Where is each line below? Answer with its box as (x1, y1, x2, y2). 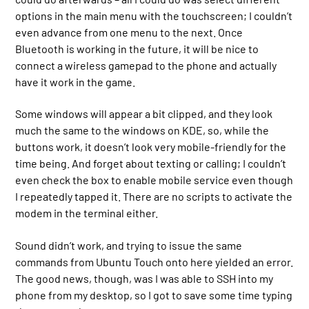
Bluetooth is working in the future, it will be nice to (15, 41, 259, 55)
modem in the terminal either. (15, 206, 159, 220)
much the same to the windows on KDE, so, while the (15, 123, 270, 137)
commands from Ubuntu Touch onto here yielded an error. (15, 255, 294, 268)
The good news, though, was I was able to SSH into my (15, 271, 274, 285)
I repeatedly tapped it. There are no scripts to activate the (15, 190, 293, 203)
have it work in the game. (15, 74, 136, 88)
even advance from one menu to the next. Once (15, 25, 243, 39)
